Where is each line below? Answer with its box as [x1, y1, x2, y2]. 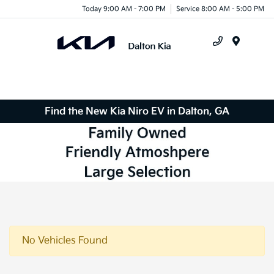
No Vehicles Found [22, 234, 108, 246]
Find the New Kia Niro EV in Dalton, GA [45, 105, 229, 117]
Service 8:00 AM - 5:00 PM [176, 4, 264, 13]
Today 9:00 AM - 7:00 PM [82, 4, 166, 13]
